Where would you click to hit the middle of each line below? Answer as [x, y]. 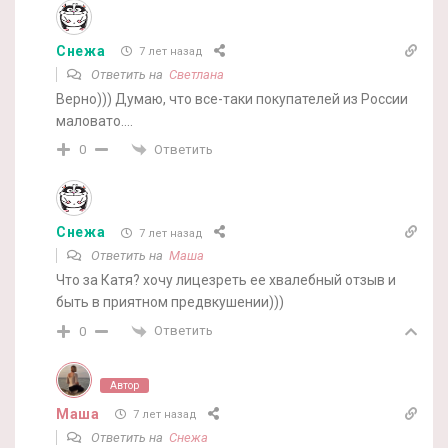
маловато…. [94, 120]
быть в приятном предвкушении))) [170, 302]
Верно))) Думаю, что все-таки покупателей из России [232, 98]
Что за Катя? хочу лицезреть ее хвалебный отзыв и [226, 280]
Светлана [196, 74]
